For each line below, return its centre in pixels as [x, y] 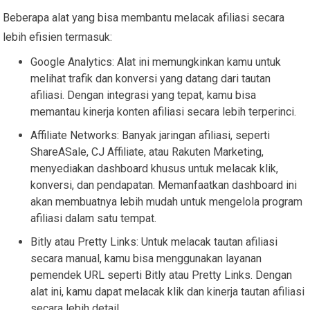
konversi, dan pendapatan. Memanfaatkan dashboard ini [164, 185]
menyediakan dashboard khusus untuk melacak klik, [155, 168]
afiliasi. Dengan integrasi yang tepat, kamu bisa [144, 95]
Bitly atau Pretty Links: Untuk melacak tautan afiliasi [154, 241]
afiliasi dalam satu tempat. [94, 218]
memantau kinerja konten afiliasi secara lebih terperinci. [164, 111]
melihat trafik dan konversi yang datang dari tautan [151, 78]
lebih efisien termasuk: [58, 37]
